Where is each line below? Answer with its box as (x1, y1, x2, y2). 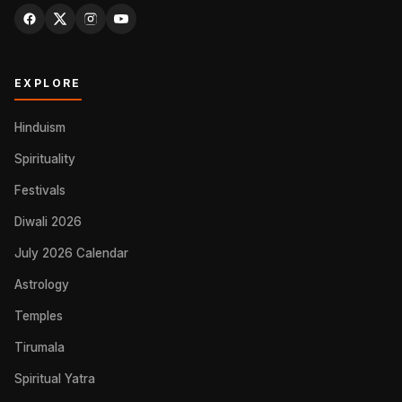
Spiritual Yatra (14, 371, 95, 386)
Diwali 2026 (14, 214, 82, 229)
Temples (14, 309, 63, 323)
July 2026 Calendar (14, 246, 128, 260)
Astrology (14, 277, 69, 292)
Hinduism (14, 120, 66, 135)
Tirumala (14, 340, 65, 354)
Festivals (14, 183, 66, 197)
